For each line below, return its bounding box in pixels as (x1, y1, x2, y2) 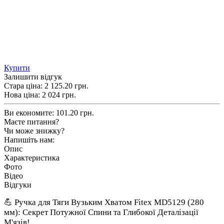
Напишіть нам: (4, 135, 54, 144)
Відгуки (4, 180, 31, 189)
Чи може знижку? (4, 126, 64, 135)
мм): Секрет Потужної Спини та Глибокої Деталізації (4, 207, 198, 217)
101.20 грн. (56, 108, 94, 117)
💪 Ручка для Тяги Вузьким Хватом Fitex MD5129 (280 (4, 197, 204, 207)
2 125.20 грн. (44, 81, 88, 90)
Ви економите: (4, 108, 56, 117)
